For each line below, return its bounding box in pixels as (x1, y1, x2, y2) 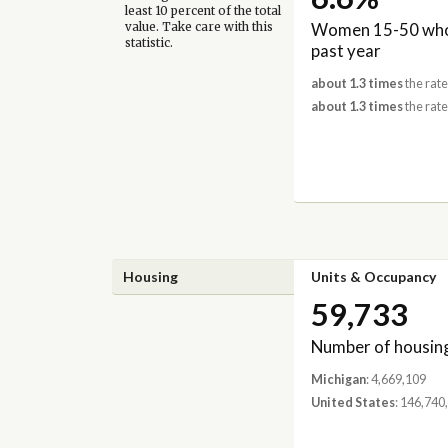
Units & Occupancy (310, 268, 436, 286)
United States (310, 395, 395, 411)
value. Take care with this (124, 19, 273, 34)
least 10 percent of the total (124, 3, 281, 18)
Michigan (310, 372, 366, 388)
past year (310, 39, 381, 61)
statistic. (124, 35, 173, 50)
